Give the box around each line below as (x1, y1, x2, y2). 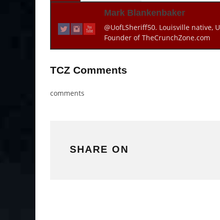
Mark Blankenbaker (104, 8, 185, 18)
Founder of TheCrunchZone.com (104, 33, 210, 43)
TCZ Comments (50, 64, 127, 76)
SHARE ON (70, 144, 129, 155)
